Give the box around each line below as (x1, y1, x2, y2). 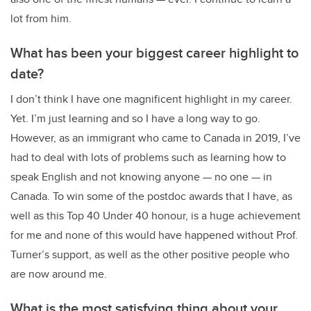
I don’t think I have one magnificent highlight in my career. (10, 91, 292, 108)
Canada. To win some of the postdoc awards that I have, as (10, 188, 292, 205)
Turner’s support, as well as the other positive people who (10, 246, 289, 263)
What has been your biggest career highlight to (10, 42, 299, 63)
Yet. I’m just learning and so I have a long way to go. (10, 110, 260, 127)
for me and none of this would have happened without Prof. (10, 227, 298, 244)
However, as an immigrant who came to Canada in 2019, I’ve (10, 130, 301, 146)
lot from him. (10, 10, 77, 27)
